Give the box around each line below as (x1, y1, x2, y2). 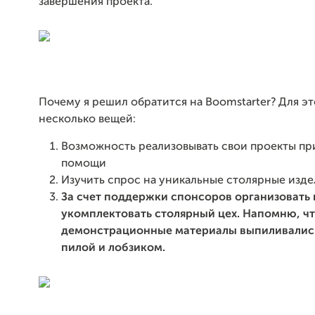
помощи (61, 158, 106, 169)
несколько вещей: (39, 114, 136, 125)
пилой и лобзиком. (61, 243, 165, 254)
